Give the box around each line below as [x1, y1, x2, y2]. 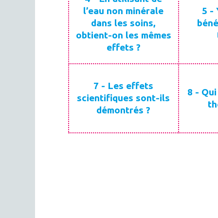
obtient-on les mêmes [75, 29, 171, 40]
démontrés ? [96, 105, 151, 115]
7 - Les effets [93, 80, 154, 91]
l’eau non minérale [83, 5, 164, 16]
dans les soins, [91, 17, 156, 28]
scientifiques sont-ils [77, 92, 170, 103]
